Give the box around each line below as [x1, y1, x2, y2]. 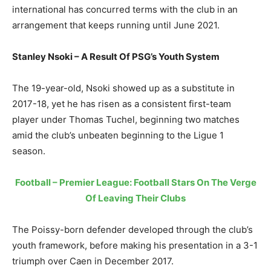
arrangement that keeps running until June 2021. [12, 19, 220, 31]
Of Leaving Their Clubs [85, 192, 186, 204]
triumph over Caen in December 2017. [12, 255, 174, 267]
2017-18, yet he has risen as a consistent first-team [12, 97, 231, 109]
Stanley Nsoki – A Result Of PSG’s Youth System [12, 50, 220, 62]
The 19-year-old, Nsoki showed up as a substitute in [12, 82, 235, 94]
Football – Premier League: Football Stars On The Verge [15, 176, 256, 188]
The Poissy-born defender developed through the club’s [12, 223, 253, 235]
